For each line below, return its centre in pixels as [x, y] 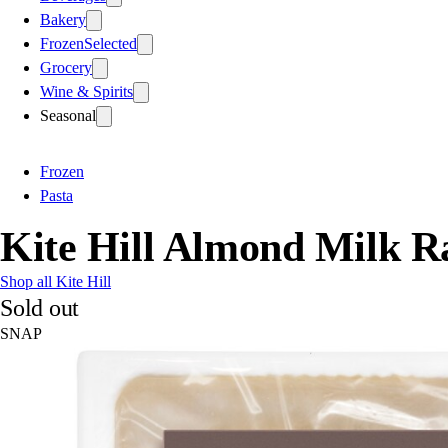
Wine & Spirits [86, 91]
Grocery [66, 67]
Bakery [63, 19]
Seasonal [68, 115]
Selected [110, 43]
